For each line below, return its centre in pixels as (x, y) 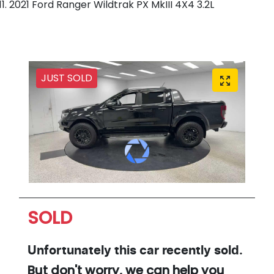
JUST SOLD (67, 78)
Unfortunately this (83, 251)
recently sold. (201, 251)
